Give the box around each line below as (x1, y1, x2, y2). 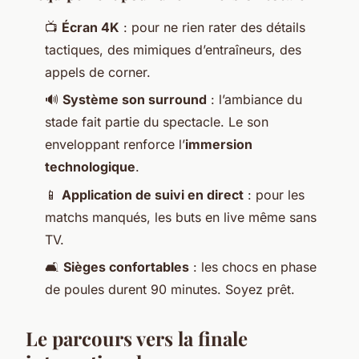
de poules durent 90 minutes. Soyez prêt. (45, 281, 295, 297)
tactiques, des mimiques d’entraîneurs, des (45, 41, 301, 58)
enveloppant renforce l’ (45, 136, 185, 153)
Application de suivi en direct (62, 186, 244, 203)
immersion (185, 136, 252, 153)
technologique (45, 159, 135, 175)
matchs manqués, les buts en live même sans (45, 208, 317, 225)
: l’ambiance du (207, 91, 302, 108)
